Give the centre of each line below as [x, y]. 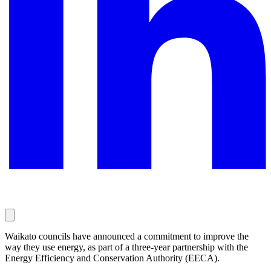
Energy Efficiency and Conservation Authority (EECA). [112, 258]
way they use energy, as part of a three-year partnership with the [126, 247]
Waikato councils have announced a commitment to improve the [127, 236]
